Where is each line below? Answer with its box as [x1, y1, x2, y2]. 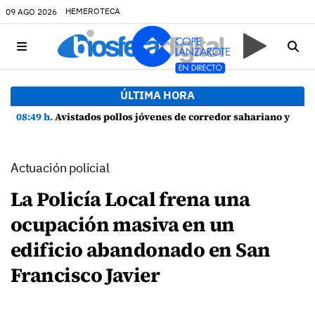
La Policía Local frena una [11, 186, 250, 212]
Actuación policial [11, 160, 110, 176]
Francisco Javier [11, 262, 160, 288]
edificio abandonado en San [11, 236, 271, 263]
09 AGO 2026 [6, 6, 57, 17]
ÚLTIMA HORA [120, 88, 195, 102]
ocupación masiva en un [11, 211, 235, 238]
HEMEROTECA [65, 6, 120, 16]
